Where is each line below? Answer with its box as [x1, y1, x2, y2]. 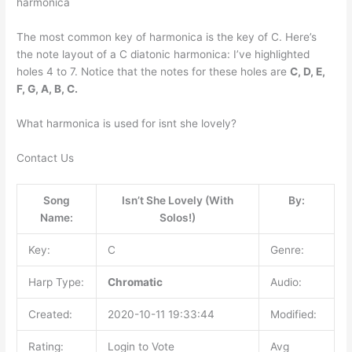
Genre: [269, 243, 304, 256]
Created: [27, 307, 72, 321]
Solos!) [159, 211, 196, 224]
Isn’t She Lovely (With [122, 193, 234, 207]
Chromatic [107, 275, 163, 288]
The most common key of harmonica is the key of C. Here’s [16, 30, 317, 43]
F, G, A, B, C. [16, 82, 79, 95]
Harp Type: [27, 275, 84, 288]
